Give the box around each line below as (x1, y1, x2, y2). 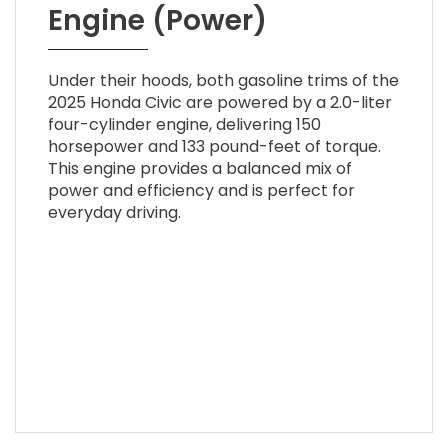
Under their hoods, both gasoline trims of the (47, 68, 399, 92)
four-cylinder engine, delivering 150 (47, 112, 321, 136)
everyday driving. (47, 200, 181, 224)
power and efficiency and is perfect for (47, 178, 355, 202)
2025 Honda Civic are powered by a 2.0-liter (47, 90, 392, 114)
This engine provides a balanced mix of (47, 156, 352, 180)
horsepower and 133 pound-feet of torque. (47, 134, 381, 158)
